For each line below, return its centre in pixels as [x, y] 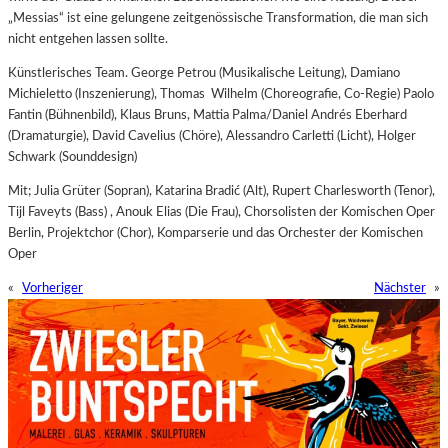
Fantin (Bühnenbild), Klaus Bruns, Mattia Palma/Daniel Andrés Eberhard [207, 114]
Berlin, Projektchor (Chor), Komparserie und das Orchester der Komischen [215, 232]
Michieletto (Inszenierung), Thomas [106, 93]
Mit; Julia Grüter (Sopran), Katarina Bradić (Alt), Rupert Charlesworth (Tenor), [221, 190]
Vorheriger [52, 288]
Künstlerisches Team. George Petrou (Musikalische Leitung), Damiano [204, 72]
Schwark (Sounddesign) [72, 156]
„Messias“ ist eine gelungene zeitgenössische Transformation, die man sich [218, 17]
